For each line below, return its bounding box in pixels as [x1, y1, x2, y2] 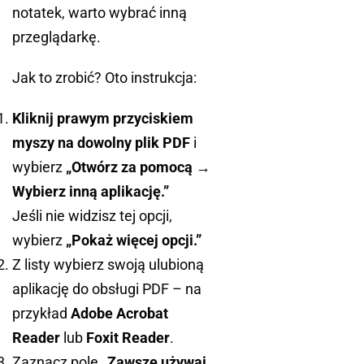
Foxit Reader [86, 329, 170, 347]
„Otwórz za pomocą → [66, 158, 210, 176]
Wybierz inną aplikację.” [12, 183, 169, 201]
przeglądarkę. [12, 28, 101, 46]
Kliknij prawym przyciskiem [12, 110, 193, 128]
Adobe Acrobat [71, 305, 168, 323]
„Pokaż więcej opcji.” [66, 232, 201, 249]
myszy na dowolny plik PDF [12, 134, 190, 152]
